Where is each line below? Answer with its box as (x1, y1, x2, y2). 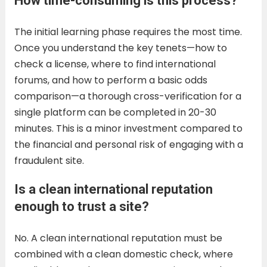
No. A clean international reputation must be (14, 231, 222, 245)
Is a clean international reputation (14, 181, 213, 197)
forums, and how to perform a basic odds (14, 73, 207, 87)
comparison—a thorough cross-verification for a (14, 89, 241, 103)
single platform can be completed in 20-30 (14, 105, 216, 119)
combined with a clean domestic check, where (14, 247, 233, 261)
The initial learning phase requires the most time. (14, 24, 242, 39)
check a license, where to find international (14, 57, 216, 71)
